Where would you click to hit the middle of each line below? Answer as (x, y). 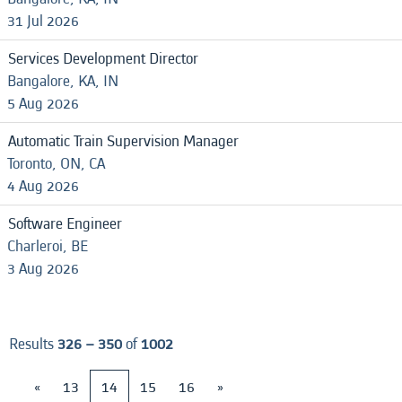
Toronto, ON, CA (56, 164)
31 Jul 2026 (43, 21)
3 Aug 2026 (43, 269)
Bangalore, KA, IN (63, 81)
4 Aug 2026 (43, 186)
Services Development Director (103, 59)
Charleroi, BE (48, 246)
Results (33, 344)
